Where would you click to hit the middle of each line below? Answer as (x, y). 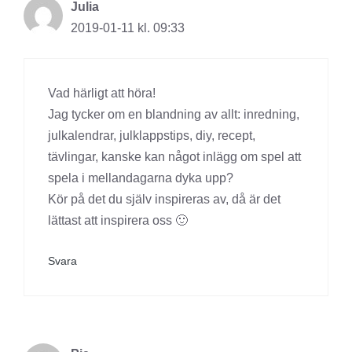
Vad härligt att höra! (102, 93)
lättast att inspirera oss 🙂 (118, 221)
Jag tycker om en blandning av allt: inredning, (174, 115)
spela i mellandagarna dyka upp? (141, 178)
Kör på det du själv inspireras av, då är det (164, 200)
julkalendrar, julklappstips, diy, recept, (152, 136)
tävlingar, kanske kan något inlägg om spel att (174, 157)
